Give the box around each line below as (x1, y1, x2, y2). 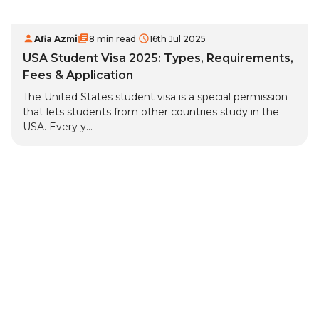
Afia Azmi (34, 33, 78, 45)
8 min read (89, 33, 136, 45)
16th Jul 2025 (150, 33, 206, 45)
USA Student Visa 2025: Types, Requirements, (23, 51, 293, 66)
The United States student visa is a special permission (23, 90, 288, 104)
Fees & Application (23, 68, 133, 83)
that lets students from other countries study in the (23, 105, 279, 119)
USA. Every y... (23, 120, 93, 134)
